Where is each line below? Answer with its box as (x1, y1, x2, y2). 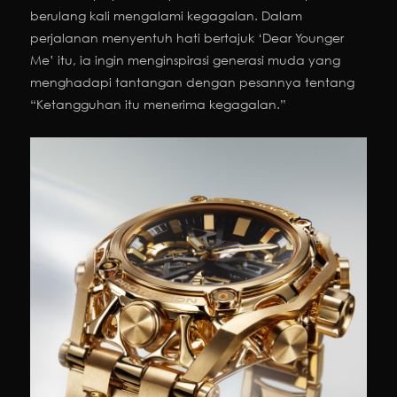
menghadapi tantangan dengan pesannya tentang (30, 73, 354, 90)
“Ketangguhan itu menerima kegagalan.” (30, 95, 286, 113)
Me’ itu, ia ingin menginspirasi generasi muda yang (30, 51, 340, 68)
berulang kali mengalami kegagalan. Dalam (30, 6, 302, 24)
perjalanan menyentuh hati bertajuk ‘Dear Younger (30, 28, 344, 46)
